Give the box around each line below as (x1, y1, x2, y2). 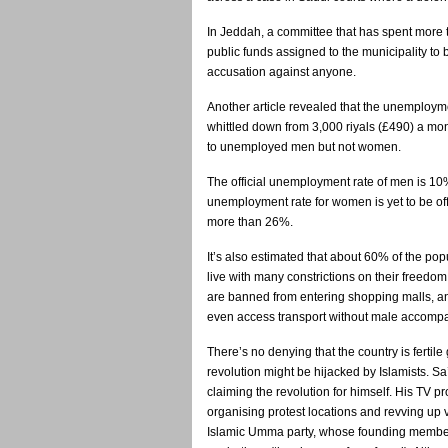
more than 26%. (207, 215, 293, 229)
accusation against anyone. (207, 65, 356, 79)
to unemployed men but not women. (207, 140, 401, 154)
